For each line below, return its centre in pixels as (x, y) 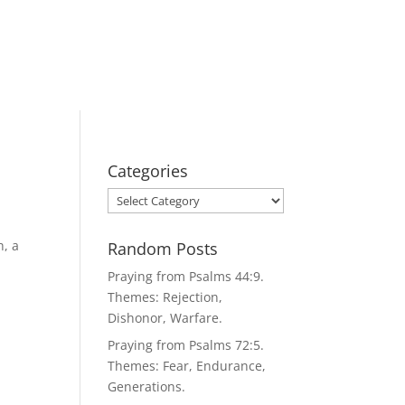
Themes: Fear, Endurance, (187, 366)
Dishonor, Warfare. (165, 318)
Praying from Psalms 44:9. (186, 277)
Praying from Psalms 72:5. (186, 345)
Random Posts (163, 249)
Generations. (147, 387)
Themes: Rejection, (165, 297)
